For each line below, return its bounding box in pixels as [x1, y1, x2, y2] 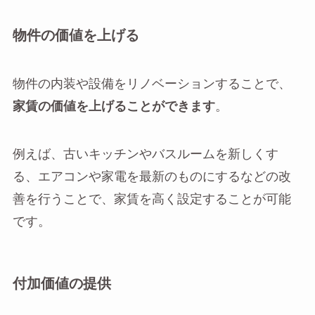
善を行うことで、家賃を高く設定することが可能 [12, 193, 291, 205]
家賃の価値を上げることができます [12, 100, 215, 112]
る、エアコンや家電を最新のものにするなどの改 [12, 170, 291, 183]
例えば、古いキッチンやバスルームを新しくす [12, 148, 278, 160]
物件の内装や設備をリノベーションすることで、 [12, 77, 291, 90]
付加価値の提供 [12, 276, 111, 291]
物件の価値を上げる [12, 28, 139, 43]
